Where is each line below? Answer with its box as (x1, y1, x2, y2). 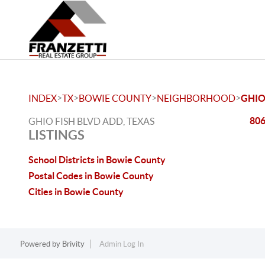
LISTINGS (28, 127, 85, 142)
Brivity (62, 240, 85, 248)
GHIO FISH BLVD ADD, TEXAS (28, 116, 154, 127)
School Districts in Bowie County (28, 154, 166, 165)
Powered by (20, 240, 62, 248)
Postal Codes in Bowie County (28, 170, 154, 181)
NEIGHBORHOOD (157, 93, 235, 104)
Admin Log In (99, 240, 144, 248)
